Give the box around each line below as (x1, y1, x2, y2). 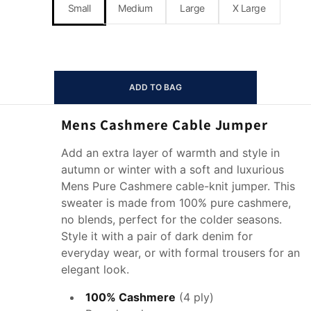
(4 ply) (179, 290, 215, 305)
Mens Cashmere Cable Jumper (60, 115, 268, 135)
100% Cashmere (85, 290, 176, 305)
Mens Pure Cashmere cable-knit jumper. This (60, 179, 295, 194)
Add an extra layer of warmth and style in (60, 146, 280, 160)
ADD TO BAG (129, 82, 182, 93)
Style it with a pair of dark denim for (60, 229, 253, 244)
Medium (118, 1, 153, 14)
